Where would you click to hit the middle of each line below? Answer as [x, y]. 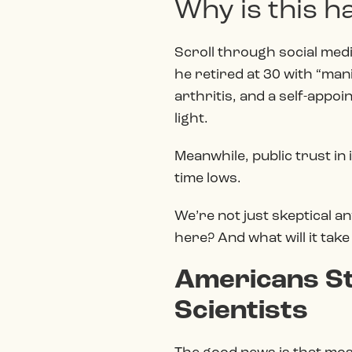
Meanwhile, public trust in [262, 157]
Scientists [241, 312]
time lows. [208, 179]
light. [191, 119]
